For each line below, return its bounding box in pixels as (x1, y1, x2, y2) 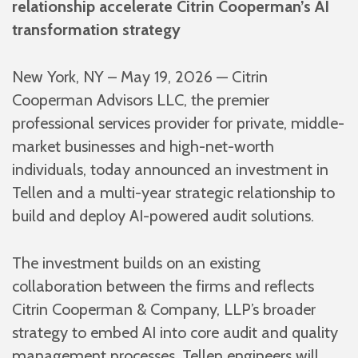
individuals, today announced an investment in (12, 159, 328, 179)
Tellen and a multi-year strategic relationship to (12, 182, 335, 202)
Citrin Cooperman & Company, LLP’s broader (12, 299, 316, 319)
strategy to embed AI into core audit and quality (12, 322, 338, 342)
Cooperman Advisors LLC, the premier (12, 89, 269, 109)
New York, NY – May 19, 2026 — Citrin (12, 66, 268, 86)
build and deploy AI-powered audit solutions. (12, 205, 314, 225)
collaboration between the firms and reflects (12, 276, 314, 296)
